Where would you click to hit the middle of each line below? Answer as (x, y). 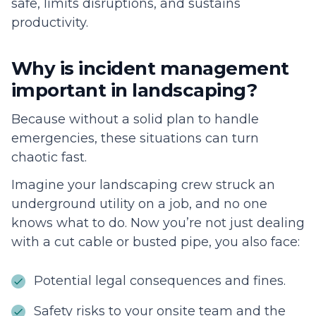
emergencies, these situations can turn (135, 139)
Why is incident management (150, 69)
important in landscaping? (134, 91)
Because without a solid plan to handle (135, 120)
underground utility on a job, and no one (139, 204)
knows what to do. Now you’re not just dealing (158, 223)
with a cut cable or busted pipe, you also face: (157, 242)
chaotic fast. (51, 158)
